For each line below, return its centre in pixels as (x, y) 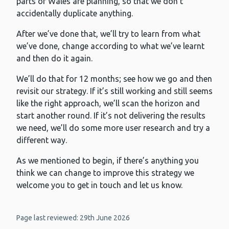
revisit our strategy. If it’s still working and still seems (114, 91)
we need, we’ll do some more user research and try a (113, 128)
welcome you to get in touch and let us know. (99, 185)
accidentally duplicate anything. (75, 14)
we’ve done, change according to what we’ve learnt (110, 46)
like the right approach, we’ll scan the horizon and (108, 104)
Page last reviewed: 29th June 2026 (73, 218)
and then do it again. (54, 59)
